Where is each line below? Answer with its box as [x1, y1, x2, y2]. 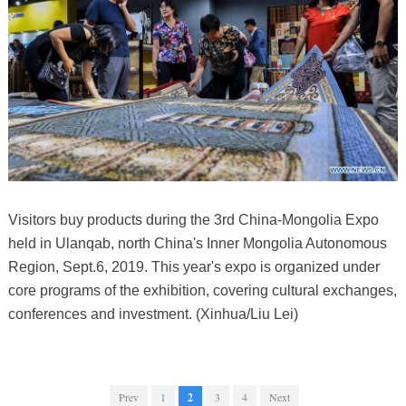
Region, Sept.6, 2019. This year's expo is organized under [7, 259, 380, 275]
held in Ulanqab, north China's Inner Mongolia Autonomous [7, 236, 387, 252]
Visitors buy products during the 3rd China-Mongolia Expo [7, 212, 379, 228]
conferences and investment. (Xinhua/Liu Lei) [7, 306, 298, 323]
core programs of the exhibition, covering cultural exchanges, [7, 283, 397, 299]
